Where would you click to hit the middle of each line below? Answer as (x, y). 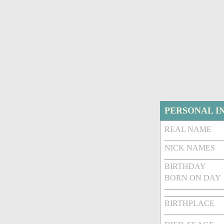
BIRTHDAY (185, 166)
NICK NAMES (190, 148)
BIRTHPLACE (190, 203)
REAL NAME (188, 129)
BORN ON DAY (193, 178)
